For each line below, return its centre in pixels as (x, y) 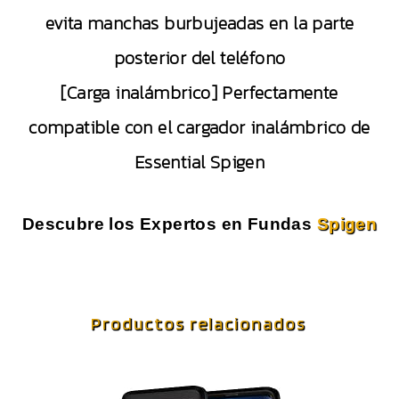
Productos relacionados (199, 324)
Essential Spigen (199, 163)
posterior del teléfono (199, 58)
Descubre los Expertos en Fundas (169, 224)
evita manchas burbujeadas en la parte (199, 24)
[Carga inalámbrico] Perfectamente (199, 93)
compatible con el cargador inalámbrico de (199, 128)
